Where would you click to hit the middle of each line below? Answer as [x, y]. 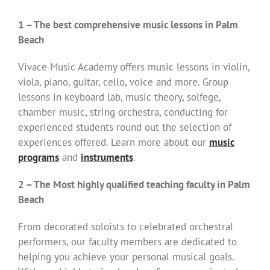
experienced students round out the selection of [125, 127]
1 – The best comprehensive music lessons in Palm [128, 25]
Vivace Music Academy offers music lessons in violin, [134, 67]
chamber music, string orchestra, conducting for [123, 112]
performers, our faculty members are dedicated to [127, 242]
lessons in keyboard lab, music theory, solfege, [119, 97]
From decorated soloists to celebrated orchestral [126, 227]
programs [39, 158]
